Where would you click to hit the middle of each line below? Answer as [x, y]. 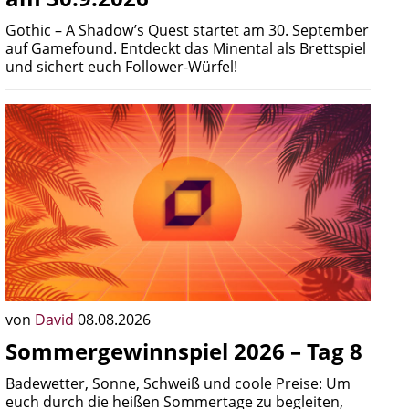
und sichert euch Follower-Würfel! [121, 67]
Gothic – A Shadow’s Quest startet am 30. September [187, 30]
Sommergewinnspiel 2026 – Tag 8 [184, 351]
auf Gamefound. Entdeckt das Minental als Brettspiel [186, 48]
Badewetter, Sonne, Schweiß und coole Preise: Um [178, 383]
